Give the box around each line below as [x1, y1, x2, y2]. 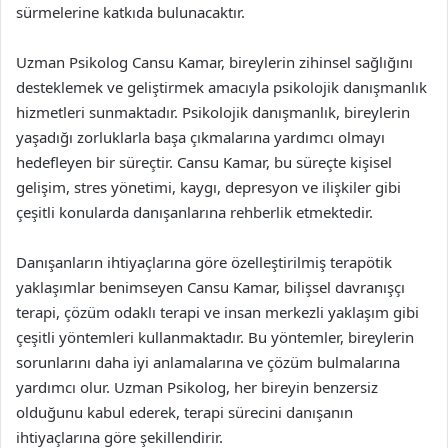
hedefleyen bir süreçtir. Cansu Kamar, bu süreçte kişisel [16, 151, 392, 172]
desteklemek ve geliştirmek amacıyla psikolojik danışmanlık [16, 76, 427, 97]
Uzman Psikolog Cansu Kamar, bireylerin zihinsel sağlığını [16, 51, 413, 72]
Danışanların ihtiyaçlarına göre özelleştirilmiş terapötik [16, 251, 392, 272]
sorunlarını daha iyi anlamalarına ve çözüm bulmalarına [16, 351, 400, 372]
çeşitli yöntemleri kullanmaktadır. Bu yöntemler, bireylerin [16, 326, 414, 347]
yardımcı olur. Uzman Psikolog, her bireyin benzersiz [16, 376, 378, 397]
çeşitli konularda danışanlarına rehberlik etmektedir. [16, 201, 373, 222]
